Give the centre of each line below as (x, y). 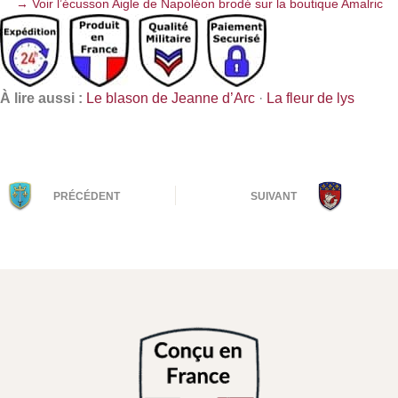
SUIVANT (274, 197)
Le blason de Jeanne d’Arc (171, 98)
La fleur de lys (310, 98)
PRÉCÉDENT (87, 197)
